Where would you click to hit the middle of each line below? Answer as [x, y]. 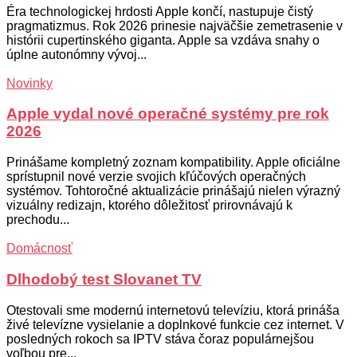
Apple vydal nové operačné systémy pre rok [168, 114]
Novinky [29, 83]
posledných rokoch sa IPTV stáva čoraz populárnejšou [160, 339]
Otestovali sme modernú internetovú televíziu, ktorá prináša [173, 310]
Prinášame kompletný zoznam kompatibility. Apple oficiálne [173, 163]
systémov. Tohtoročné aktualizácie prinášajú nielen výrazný [173, 191]
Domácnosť [39, 249]
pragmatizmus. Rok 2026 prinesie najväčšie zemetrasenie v [175, 25]
